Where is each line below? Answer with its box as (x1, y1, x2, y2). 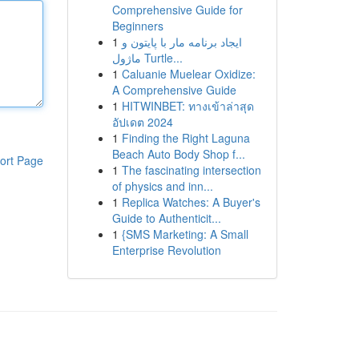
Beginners (111, 18, 163, 34)
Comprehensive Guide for (111, 2, 243, 18)
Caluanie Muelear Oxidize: (121, 66, 256, 82)
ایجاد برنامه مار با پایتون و (121, 34, 242, 50)
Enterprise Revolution (111, 242, 221, 258)
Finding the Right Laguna (121, 130, 250, 146)
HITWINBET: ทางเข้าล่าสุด (121, 98, 254, 114)
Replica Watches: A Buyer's (121, 194, 260, 210)
